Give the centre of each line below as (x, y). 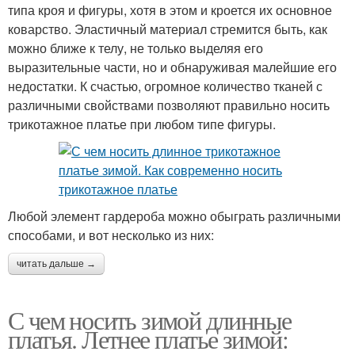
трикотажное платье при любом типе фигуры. (142, 124)
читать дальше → (56, 263)
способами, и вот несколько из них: (111, 235)
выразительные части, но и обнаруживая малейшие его (172, 67)
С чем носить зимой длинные (150, 319)
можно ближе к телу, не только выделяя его (136, 48)
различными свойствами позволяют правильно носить (169, 105)
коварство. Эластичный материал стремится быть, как (168, 29)
